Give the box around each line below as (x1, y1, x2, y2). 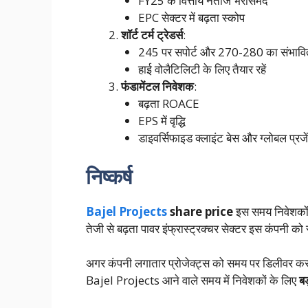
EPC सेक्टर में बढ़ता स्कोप (138, 10, 245, 26)
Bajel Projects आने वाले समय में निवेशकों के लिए (85, 272, 299, 289)
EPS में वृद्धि (138, 113, 186, 129)
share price (166, 203, 233, 219)
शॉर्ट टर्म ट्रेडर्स (120, 27, 183, 43)
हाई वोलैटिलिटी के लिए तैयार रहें (138, 61, 266, 78)
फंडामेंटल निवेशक (120, 78, 194, 95)
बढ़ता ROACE (138, 96, 199, 112)
